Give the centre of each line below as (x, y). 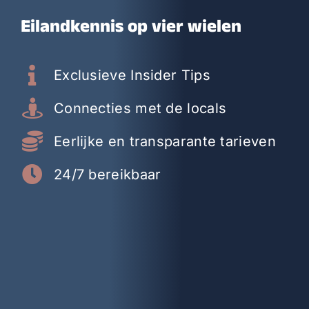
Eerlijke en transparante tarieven (165, 142)
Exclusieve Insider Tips (132, 76)
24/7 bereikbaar (107, 175)
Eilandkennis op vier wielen (131, 30)
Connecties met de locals (140, 109)
